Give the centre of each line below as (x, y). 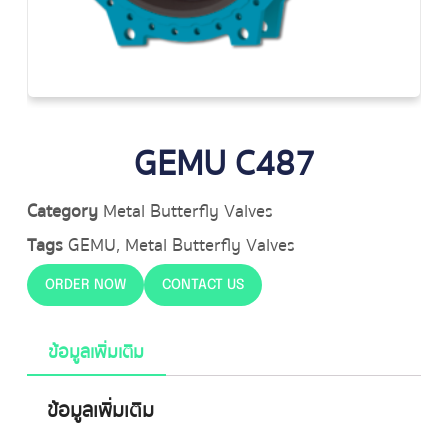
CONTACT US (202, 285)
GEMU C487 (224, 164)
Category (62, 212)
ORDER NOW (85, 285)
